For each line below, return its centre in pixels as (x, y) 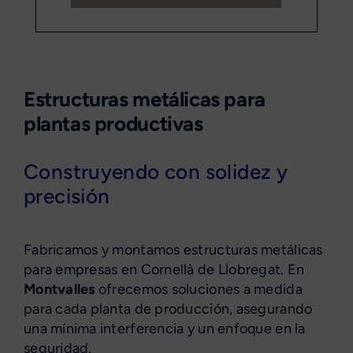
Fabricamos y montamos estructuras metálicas (173, 249)
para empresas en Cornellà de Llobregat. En (164, 269)
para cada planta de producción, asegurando (168, 308)
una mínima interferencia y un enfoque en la (164, 328)
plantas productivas (113, 123)
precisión (67, 196)
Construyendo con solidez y (156, 171)
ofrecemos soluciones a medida (199, 289)
